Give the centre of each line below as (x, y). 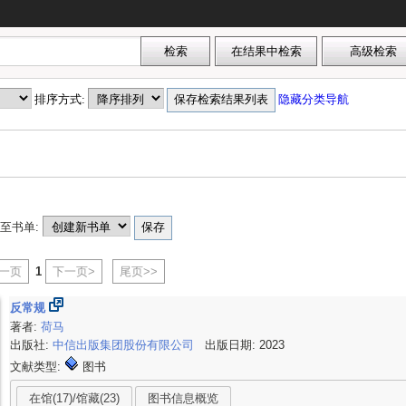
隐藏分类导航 (315, 99)
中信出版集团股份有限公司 (126, 345)
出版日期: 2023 (242, 345)
